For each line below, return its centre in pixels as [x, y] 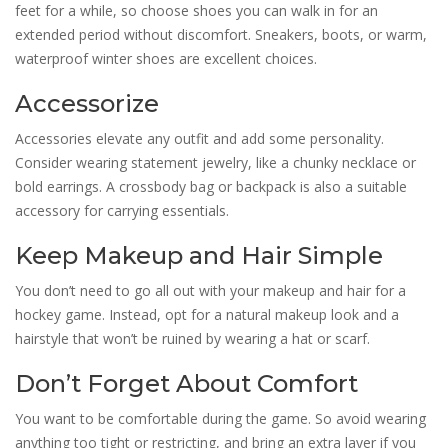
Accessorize [87, 103]
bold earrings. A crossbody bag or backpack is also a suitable [211, 186]
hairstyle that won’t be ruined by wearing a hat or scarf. [192, 338]
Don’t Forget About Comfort [186, 383]
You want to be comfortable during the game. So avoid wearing [220, 418]
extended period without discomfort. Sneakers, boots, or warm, [221, 34]
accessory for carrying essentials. [122, 210]
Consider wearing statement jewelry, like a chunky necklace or [215, 162]
